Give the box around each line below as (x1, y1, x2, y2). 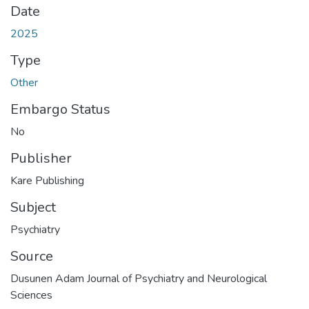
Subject (10, 197, 56, 217)
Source (10, 246, 53, 266)
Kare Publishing (10, 172, 84, 188)
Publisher (10, 148, 72, 168)
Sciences (10, 287, 52, 303)
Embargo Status (10, 99, 110, 119)
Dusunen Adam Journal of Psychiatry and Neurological (10, 270, 267, 286)
